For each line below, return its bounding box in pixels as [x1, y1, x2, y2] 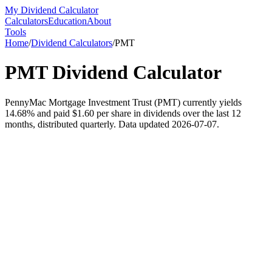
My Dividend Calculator [5, 5, 98, 15]
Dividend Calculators [31, 38, 112, 48]
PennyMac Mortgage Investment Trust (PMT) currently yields [5, 97, 242, 107]
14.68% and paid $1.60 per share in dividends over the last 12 [5, 107, 241, 118]
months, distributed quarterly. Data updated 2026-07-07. [5, 118, 219, 129]
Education [48, 16, 87, 26]
